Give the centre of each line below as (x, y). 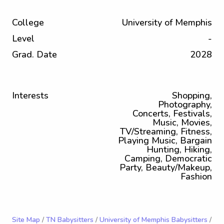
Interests (30, 95)
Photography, (185, 104)
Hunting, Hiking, (179, 149)
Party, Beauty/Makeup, (166, 167)
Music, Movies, (182, 122)
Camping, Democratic (168, 158)
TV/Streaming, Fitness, (166, 131)
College (28, 22)
